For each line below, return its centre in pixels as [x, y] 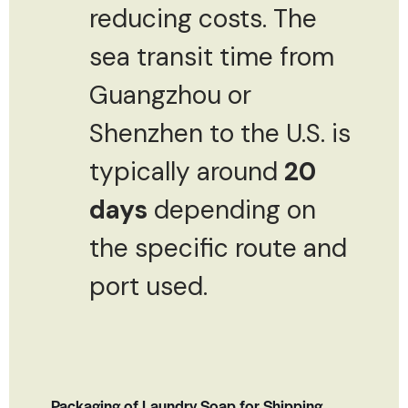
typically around [187, 171]
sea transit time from [212, 56]
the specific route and [218, 248]
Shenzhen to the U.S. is [220, 133]
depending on [232, 209]
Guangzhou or [170, 95]
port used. [148, 286]
